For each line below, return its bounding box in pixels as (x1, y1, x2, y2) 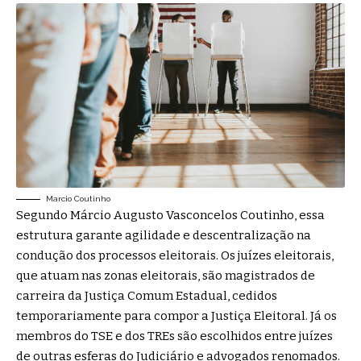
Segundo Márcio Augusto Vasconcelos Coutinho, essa (16, 207, 325, 222)
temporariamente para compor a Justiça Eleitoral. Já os (16, 308, 337, 323)
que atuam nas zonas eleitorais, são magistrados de (16, 268, 315, 283)
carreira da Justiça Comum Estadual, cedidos (16, 288, 277, 303)
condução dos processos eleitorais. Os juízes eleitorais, (16, 247, 334, 263)
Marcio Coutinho (46, 193, 110, 203)
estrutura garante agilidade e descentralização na (16, 227, 311, 243)
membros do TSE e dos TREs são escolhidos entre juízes (16, 328, 333, 343)
